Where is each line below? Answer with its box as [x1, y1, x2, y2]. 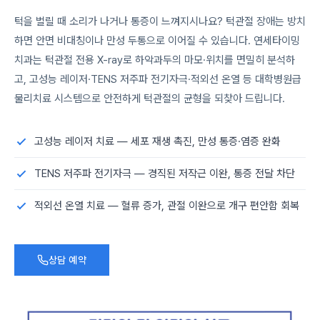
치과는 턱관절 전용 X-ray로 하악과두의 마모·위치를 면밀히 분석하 [14, 54, 295, 66]
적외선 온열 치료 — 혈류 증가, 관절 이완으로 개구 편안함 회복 [34, 199, 299, 212]
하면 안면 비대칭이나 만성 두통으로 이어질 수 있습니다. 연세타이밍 [14, 34, 300, 47]
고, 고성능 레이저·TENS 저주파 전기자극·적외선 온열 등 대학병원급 [14, 73, 301, 86]
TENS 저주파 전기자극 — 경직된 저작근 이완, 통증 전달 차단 [34, 167, 295, 180]
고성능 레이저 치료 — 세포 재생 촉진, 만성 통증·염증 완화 [34, 135, 281, 148]
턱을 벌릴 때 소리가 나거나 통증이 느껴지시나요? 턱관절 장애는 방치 [14, 15, 306, 28]
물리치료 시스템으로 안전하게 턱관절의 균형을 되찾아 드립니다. [14, 92, 285, 105]
